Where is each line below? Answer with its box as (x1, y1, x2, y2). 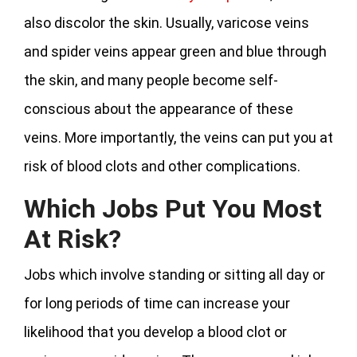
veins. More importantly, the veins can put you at (24, 129, 333, 147)
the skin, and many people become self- (24, 72, 278, 89)
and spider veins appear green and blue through (24, 43, 327, 61)
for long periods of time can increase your (24, 295, 290, 312)
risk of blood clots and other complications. (24, 158, 300, 175)
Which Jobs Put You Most (24, 194, 322, 225)
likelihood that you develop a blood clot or (24, 324, 287, 341)
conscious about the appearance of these (24, 100, 293, 118)
